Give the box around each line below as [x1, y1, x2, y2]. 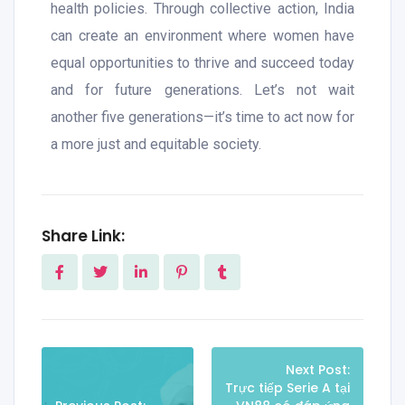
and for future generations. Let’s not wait [51, 81, 354, 99]
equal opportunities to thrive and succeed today [51, 54, 354, 72]
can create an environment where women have [51, 27, 354, 45]
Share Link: [42, 225, 125, 248]
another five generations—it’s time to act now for [51, 108, 354, 127]
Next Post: [286, 361, 350, 380]
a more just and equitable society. [51, 136, 261, 154]
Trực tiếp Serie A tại [225, 379, 350, 398]
